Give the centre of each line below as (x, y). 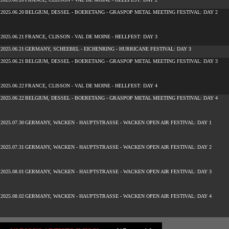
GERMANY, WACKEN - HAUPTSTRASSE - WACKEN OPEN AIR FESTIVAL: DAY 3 (118, 171)
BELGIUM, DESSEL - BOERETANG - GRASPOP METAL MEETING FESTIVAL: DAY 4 (121, 98)
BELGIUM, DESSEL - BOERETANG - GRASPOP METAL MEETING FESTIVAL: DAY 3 (121, 61)
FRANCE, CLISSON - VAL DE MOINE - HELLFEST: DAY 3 (91, 37)
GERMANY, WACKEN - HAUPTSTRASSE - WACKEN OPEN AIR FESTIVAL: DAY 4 (118, 196)
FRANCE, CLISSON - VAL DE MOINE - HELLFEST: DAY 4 (91, 86)
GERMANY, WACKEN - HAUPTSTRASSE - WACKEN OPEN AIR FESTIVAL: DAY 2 (118, 147)
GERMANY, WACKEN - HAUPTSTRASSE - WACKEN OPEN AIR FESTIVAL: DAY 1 (118, 122)
